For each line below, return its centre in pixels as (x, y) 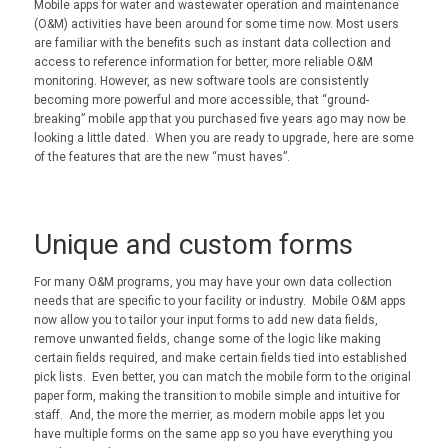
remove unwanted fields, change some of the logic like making (207, 338)
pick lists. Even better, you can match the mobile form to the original (222, 376)
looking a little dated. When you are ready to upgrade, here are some (223, 138)
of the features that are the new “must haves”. (161, 157)
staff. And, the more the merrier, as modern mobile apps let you (209, 414)
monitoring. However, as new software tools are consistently (201, 81)
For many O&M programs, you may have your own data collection (212, 281)
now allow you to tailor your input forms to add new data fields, (205, 319)
